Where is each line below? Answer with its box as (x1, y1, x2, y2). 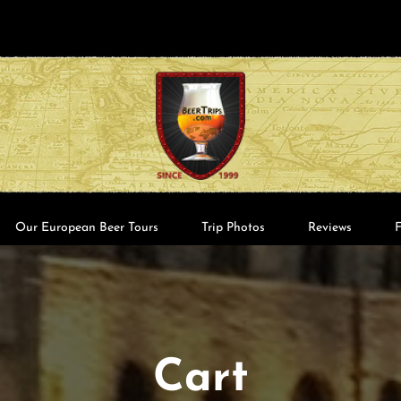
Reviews (308, 220, 352, 235)
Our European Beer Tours (15, 220, 158, 235)
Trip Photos (201, 220, 265, 235)
